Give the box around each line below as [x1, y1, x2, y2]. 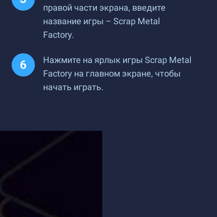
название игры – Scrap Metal [43, 16, 160, 26]
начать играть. [43, 82, 104, 92]
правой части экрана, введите [43, 2, 166, 13]
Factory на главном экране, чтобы [43, 68, 181, 78]
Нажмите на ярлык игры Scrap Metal [43, 55, 191, 65]
